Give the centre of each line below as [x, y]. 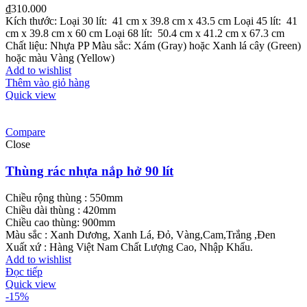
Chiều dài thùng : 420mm [61, 210]
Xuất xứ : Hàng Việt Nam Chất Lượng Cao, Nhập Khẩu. [129, 247]
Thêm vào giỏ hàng [48, 83]
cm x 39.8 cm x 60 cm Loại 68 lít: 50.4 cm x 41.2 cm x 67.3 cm [145, 34]
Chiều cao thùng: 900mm [60, 222]
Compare [25, 132]
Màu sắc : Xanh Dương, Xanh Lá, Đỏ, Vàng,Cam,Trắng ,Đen [140, 234]
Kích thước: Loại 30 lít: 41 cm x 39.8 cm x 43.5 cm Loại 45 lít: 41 [151, 21]
